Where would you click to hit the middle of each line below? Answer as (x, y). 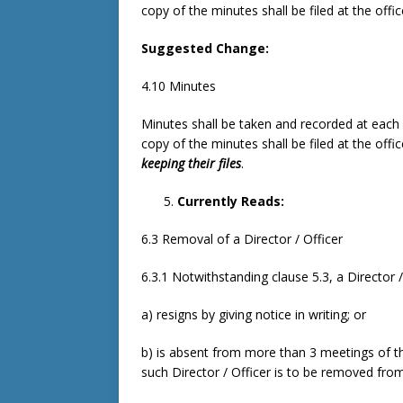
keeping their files (191, 163)
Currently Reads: (233, 201)
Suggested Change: (207, 48)
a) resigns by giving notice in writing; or (254, 314)
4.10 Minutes (179, 86)
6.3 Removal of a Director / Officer (242, 239)
